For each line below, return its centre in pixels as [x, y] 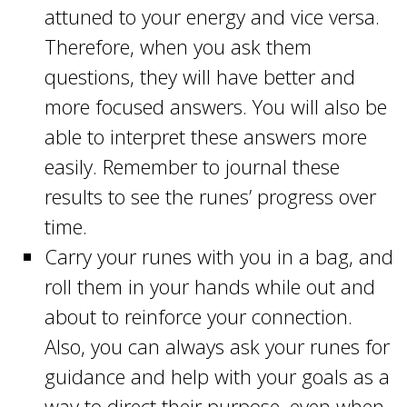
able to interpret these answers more [205, 137]
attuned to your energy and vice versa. [212, 17]
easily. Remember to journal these [192, 167]
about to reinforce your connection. [198, 317]
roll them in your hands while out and [209, 287]
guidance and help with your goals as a [217, 377]
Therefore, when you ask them [178, 47]
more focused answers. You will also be [215, 107]
